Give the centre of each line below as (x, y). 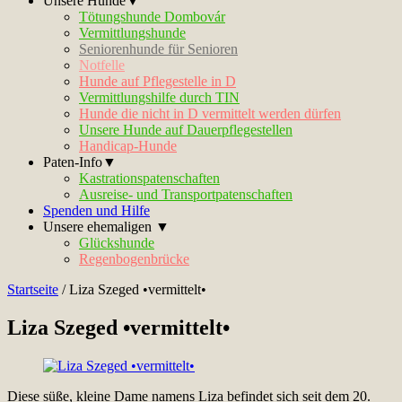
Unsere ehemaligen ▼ (106, 227)
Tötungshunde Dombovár (152, 17)
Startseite (33, 289)
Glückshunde (117, 243)
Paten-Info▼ (80, 162)
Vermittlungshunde (132, 33)
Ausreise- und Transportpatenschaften (186, 194)
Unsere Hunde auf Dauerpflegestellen (186, 130)
